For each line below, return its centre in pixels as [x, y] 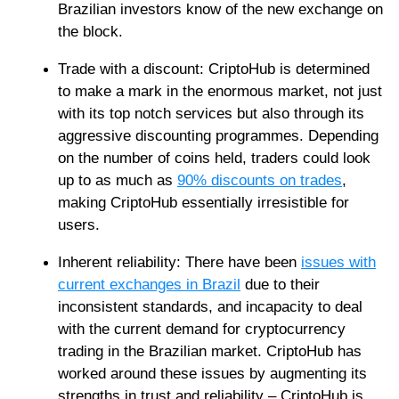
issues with [338, 263]
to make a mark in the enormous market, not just [220, 92]
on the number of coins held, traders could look [214, 159]
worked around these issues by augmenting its [212, 374]
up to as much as [118, 181]
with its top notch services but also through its [211, 114]
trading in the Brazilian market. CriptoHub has [210, 352]
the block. [90, 32]
